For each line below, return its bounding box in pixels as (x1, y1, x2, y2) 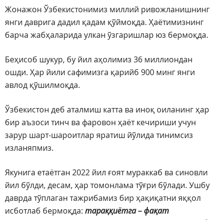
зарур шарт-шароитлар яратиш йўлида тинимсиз (5, 130, 193, 141)
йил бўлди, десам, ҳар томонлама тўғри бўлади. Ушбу (5, 180, 210, 191)
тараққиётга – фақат (85, 205, 169, 217)
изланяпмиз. (5, 142, 54, 154)
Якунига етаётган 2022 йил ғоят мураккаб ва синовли (5, 167, 208, 178)
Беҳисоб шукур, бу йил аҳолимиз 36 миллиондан (5, 54, 192, 65)
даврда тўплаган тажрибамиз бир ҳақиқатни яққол (5, 192, 201, 204)
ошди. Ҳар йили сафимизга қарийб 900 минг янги (5, 67, 195, 78)
